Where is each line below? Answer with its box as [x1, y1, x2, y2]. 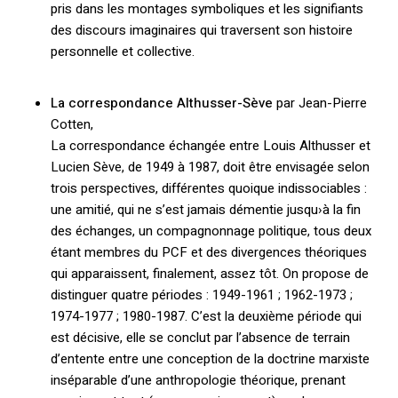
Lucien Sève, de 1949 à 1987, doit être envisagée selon [50, 157, 370, 178]
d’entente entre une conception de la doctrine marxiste [50, 349, 370, 370]
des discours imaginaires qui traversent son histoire [50, 20, 353, 40]
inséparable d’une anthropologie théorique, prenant [50, 370, 346, 391]
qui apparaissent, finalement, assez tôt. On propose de [50, 264, 369, 284]
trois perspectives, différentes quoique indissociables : [50, 179, 367, 199]
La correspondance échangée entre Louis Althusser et [50, 136, 370, 156]
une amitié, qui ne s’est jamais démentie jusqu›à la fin [50, 200, 361, 220]
